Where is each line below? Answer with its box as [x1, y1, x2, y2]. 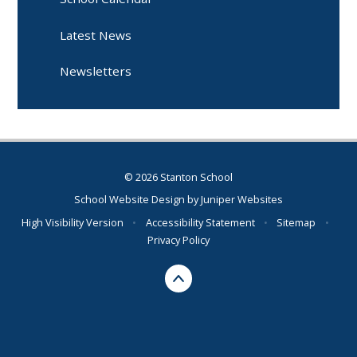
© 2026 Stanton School [124, 169, 233, 184]
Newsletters [60, 63, 132, 80]
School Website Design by [74, 192, 201, 207]
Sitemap [277, 214, 316, 229]
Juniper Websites [201, 192, 283, 207]
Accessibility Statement [145, 214, 255, 229]
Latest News [60, 26, 132, 43]
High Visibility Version [22, 214, 124, 229]
